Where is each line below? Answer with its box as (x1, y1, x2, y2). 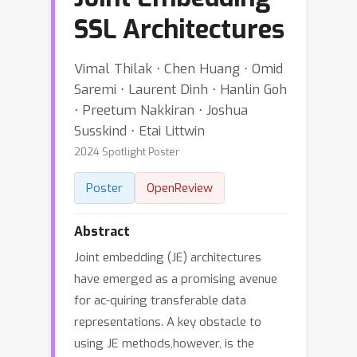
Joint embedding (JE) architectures (74, 249, 261, 265)
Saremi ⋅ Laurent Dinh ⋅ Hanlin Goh (74, 80, 287, 98)
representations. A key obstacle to (74, 314, 261, 330)
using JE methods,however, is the (74, 335, 254, 351)
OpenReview (147, 180, 213, 196)
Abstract (74, 223, 130, 240)
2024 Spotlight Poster (74, 145, 179, 159)
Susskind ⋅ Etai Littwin (74, 122, 205, 139)
